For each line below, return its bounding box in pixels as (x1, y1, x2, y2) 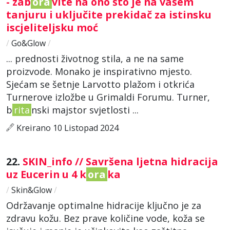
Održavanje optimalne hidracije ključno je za (6, 199, 201, 212)
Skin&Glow (9, 184, 54, 196)
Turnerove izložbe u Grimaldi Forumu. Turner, (6, 90, 210, 103)
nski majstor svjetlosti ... (31, 103, 139, 116)
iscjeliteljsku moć (6, 20, 101, 34)
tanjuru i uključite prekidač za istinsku (6, 7, 212, 22)
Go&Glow (9, 37, 48, 49)
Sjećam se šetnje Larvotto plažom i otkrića (6, 78, 195, 90)
